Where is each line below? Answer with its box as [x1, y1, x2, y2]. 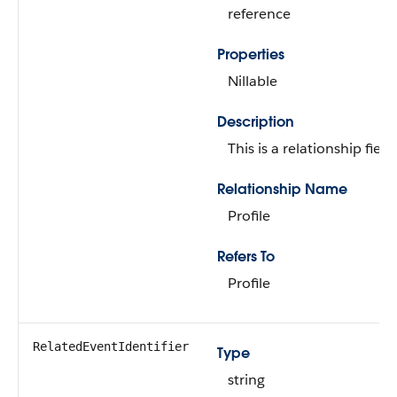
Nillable [228, 72, 277, 90]
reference [228, 4, 291, 23]
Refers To [217, 247, 275, 266]
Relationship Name [217, 180, 347, 198]
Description [217, 113, 294, 131]
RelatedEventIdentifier [33, 339, 189, 354]
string [228, 370, 265, 389]
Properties [217, 45, 284, 64]
